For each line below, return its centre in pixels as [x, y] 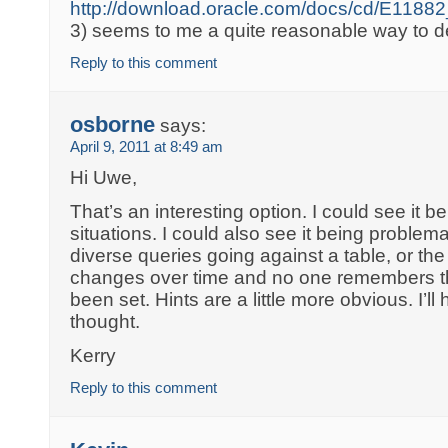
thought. [105, 322]
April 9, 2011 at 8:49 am [147, 147]
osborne [113, 125]
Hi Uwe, [104, 178]
